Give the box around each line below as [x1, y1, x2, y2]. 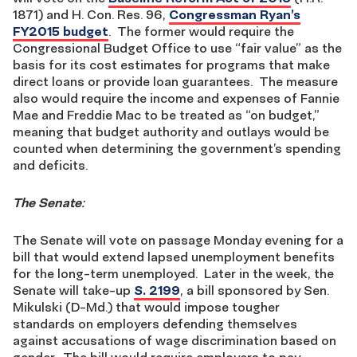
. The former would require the [108, 23, 294, 39]
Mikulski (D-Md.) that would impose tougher [13, 299, 280, 315]
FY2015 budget [13, 23, 108, 39]
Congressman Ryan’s [169, 6, 300, 22]
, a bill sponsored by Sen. [180, 282, 329, 298]
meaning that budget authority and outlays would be [13, 124, 329, 139]
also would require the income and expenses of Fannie [13, 90, 339, 106]
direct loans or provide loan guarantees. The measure [13, 73, 338, 89]
